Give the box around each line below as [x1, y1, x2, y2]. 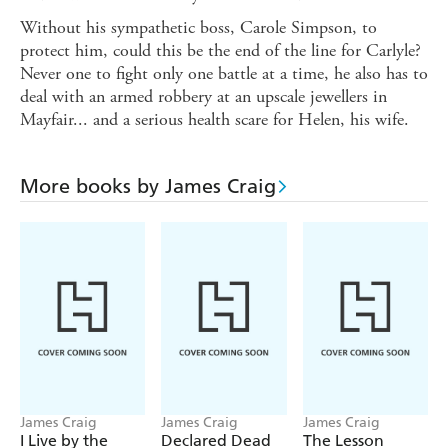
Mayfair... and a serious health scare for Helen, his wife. [20, 108, 409, 132]
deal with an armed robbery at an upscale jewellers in [20, 85, 387, 109]
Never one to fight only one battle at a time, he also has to [20, 62, 428, 86]
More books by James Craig [20, 174, 276, 199]
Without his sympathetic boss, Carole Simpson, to [20, 16, 377, 40]
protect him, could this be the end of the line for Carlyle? [20, 39, 421, 63]
